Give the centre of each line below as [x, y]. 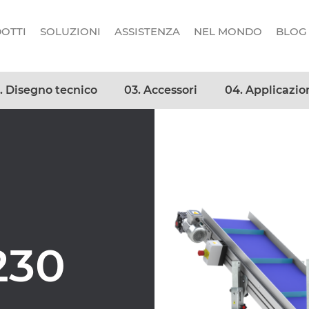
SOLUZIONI [70, 31]
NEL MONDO [228, 31]
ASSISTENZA [147, 31]
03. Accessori [161, 90]
